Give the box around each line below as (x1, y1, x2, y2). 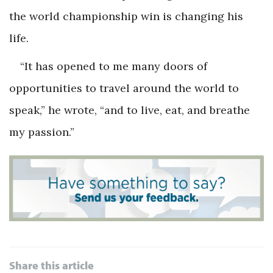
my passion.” (9, 125, 74, 140)
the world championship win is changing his (9, 9, 243, 24)
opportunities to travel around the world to (9, 81, 239, 96)
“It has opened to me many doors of (20, 59, 207, 74)
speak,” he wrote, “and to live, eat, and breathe (9, 103, 250, 118)
